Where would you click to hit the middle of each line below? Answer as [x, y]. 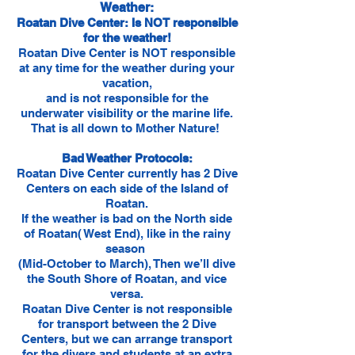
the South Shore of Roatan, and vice [127, 279]
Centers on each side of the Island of [127, 188]
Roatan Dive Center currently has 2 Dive [127, 173]
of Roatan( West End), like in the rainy [127, 233]
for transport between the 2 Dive [127, 324]
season [127, 248]
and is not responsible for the [127, 98]
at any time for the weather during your [127, 68]
